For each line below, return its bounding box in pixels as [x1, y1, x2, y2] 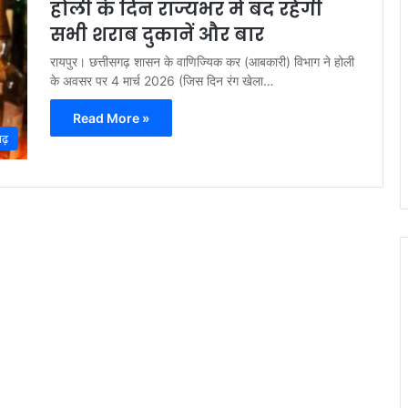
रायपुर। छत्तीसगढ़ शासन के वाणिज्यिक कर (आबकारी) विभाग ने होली [50, 54, 354, 69]
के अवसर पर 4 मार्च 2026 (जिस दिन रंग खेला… [50, 73, 274, 88]
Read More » [73, 110, 149, 126]
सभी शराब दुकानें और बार [50, 22, 264, 47]
